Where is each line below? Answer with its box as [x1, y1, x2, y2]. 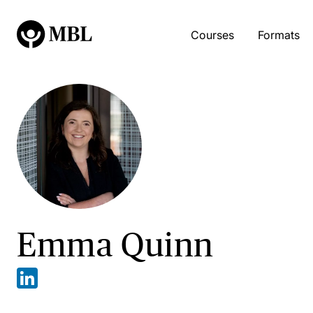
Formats [257, 28, 300, 42]
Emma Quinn [17, 225, 214, 263]
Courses [190, 28, 234, 42]
